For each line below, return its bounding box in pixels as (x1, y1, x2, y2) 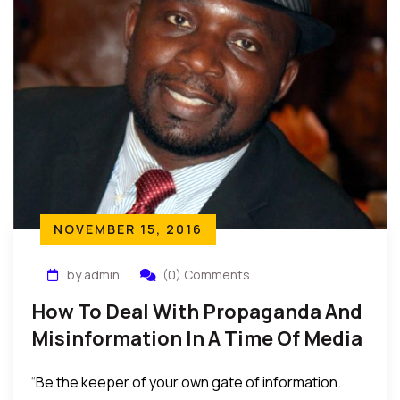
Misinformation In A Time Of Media (31, 325, 362, 352)
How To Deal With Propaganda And (31, 298, 362, 325)
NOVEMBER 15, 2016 (54, 221, 203, 237)
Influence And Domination (31, 352, 283, 379)
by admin (67, 266, 120, 283)
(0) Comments (162, 266, 250, 283)
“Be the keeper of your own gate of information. (31, 372, 341, 392)
